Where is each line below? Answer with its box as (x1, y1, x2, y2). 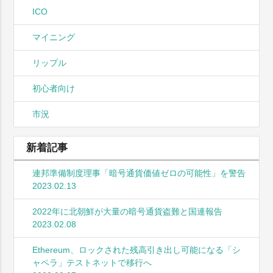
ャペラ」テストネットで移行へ (32, 257, 152, 268)
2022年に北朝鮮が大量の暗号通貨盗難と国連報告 (32, 206, 223, 216)
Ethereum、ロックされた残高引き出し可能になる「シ (32, 244, 241, 255)
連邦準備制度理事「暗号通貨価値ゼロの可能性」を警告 (32, 168, 246, 178)
